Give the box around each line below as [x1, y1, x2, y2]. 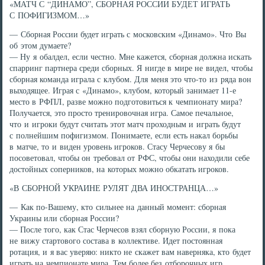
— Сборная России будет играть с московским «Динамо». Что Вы [9, 28, 247, 40]
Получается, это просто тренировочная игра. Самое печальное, [9, 107, 234, 118]
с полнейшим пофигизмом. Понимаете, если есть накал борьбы [9, 130, 238, 141]
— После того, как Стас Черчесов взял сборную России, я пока [9, 224, 236, 235]
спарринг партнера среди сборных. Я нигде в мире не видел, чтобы [9, 62, 253, 73]
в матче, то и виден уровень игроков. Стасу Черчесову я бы [9, 141, 225, 152]
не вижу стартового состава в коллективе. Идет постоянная [9, 235, 223, 246]
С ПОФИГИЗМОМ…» [9, 9, 90, 21]
